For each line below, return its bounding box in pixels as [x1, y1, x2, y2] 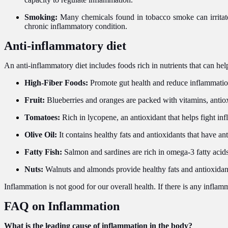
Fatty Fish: [24, 147, 62, 156]
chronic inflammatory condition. [24, 21, 127, 31]
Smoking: [24, 12, 58, 21]
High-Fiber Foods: [24, 78, 88, 87]
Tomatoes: [24, 112, 60, 122]
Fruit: [24, 95, 45, 104]
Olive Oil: [24, 130, 57, 139]
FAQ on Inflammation [4, 199, 120, 213]
